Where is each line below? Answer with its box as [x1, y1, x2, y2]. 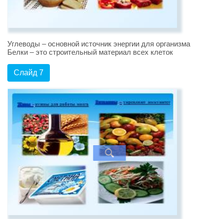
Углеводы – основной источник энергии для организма [7, 40, 190, 48]
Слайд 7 [14, 68, 44, 77]
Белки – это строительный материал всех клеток [7, 48, 173, 57]
